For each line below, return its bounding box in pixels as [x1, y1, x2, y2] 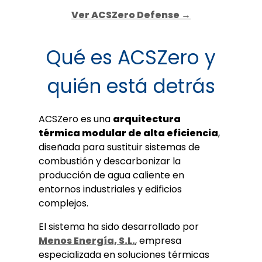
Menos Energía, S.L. [39, 233, 135, 247]
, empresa [135, 233, 181, 247]
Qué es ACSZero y [46, 43, 216, 71]
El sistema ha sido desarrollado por [39, 219, 199, 233]
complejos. [39, 196, 88, 210]
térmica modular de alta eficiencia [39, 126, 218, 140]
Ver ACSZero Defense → [71, 8, 191, 22]
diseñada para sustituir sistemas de [39, 140, 200, 154]
